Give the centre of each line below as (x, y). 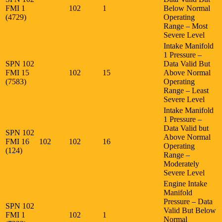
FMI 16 (18, 141)
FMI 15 (18, 72)
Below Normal (187, 8)
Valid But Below (190, 210)
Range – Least (186, 90)
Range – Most (186, 26)
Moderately (181, 164)
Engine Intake (185, 183)
